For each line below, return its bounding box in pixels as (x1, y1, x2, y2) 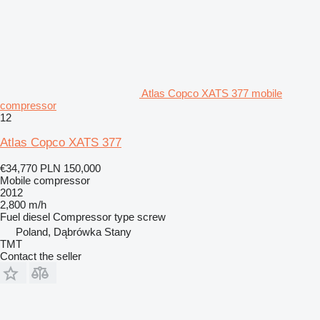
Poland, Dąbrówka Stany (16, 226, 131, 239)
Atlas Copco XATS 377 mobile (141, 87, 282, 100)
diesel (23, 211, 50, 224)
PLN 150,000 (40, 162, 101, 175)
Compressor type (53, 211, 134, 224)
